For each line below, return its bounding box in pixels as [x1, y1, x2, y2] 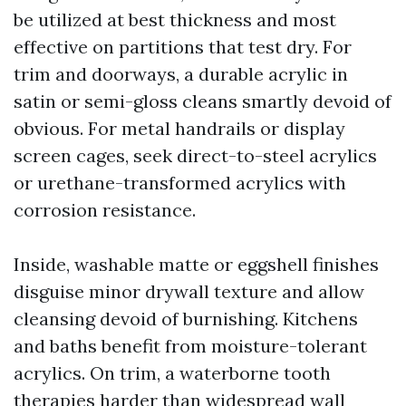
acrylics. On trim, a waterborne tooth [14, 362, 331, 384]
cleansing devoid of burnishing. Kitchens [14, 307, 358, 330]
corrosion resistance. [14, 198, 196, 221]
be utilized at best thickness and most [14, 8, 336, 31]
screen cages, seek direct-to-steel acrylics [14, 144, 377, 167]
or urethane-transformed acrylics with [14, 171, 346, 194]
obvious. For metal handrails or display [14, 117, 345, 140]
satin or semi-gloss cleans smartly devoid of [14, 90, 391, 112]
